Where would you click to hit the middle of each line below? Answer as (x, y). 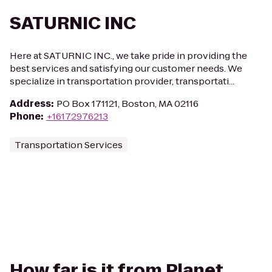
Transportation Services (69, 145)
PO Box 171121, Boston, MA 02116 (127, 104)
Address (30, 104)
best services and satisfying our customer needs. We (126, 68)
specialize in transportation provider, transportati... (122, 81)
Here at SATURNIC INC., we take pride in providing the (128, 56)
